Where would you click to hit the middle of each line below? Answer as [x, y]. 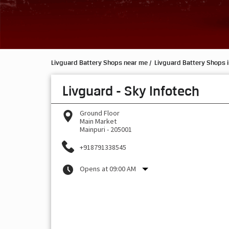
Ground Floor [99, 113]
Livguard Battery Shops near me [99, 62]
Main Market [98, 121]
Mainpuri [92, 130]
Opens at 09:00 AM [108, 169]
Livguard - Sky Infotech [131, 91]
